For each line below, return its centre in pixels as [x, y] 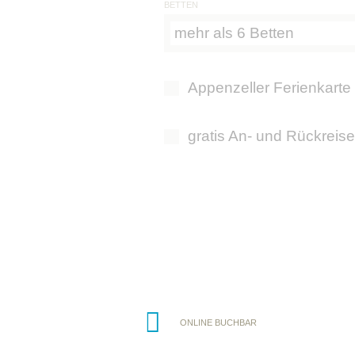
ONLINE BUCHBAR [218, 323]
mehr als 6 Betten [234, 33]
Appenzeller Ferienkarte [269, 88]
